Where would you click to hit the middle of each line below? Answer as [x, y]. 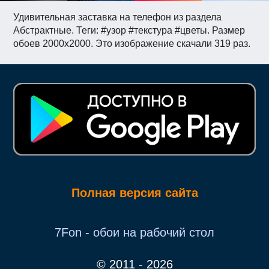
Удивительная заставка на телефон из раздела [118, 17]
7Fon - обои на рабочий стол [134, 232]
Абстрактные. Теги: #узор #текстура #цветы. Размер [129, 31]
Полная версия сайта [134, 192]
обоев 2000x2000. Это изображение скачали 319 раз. [132, 44]
